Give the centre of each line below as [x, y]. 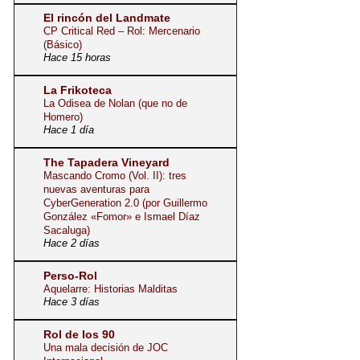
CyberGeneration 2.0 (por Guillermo [125, 202]
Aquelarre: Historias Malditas [110, 288]
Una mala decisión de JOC [106, 347]
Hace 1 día [69, 130]
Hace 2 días [72, 243]
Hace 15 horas [77, 57]
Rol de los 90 [79, 334]
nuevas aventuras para [96, 189]
